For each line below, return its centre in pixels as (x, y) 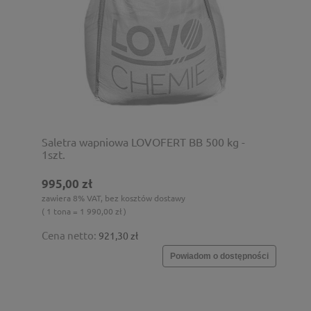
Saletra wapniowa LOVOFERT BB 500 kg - (143, 141)
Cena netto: (70, 235)
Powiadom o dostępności (219, 256)
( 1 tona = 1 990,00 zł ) (84, 211)
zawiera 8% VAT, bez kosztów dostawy (114, 197)
